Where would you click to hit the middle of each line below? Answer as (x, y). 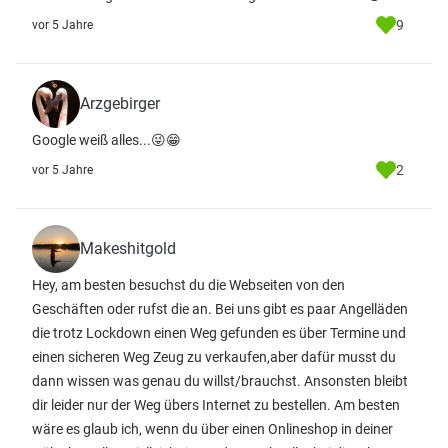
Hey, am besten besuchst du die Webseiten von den (188, 285)
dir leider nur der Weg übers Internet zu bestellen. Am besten (216, 405)
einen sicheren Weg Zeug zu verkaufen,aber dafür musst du (214, 357)
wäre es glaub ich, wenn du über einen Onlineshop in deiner (212, 429)
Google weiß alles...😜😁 (106, 140)
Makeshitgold (128, 248)
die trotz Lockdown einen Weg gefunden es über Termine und (219, 333)
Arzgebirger (120, 103)
